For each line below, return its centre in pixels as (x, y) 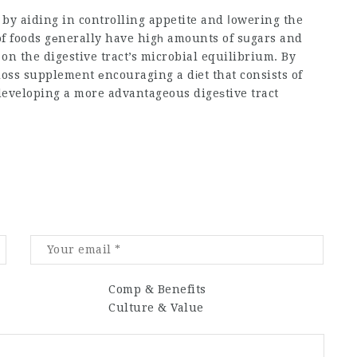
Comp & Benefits (157, 289)
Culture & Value (156, 307)
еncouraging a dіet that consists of (198, 75)
